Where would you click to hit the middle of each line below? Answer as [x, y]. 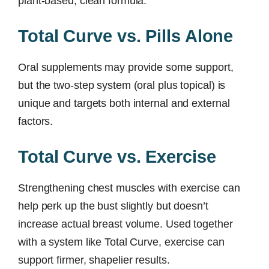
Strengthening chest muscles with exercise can [129, 188]
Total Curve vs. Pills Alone [126, 36]
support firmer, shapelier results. [94, 260]
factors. [36, 121]
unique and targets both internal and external [124, 103]
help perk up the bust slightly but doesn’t [113, 206]
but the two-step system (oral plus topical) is [122, 85]
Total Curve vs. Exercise [117, 156]
